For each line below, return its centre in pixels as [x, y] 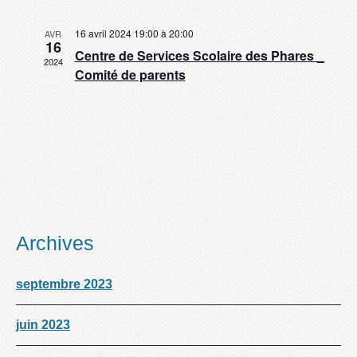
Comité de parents [130, 75]
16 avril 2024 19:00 [116, 33]
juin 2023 [43, 325]
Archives [55, 243]
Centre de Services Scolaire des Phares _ [199, 55]
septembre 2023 [64, 284]
